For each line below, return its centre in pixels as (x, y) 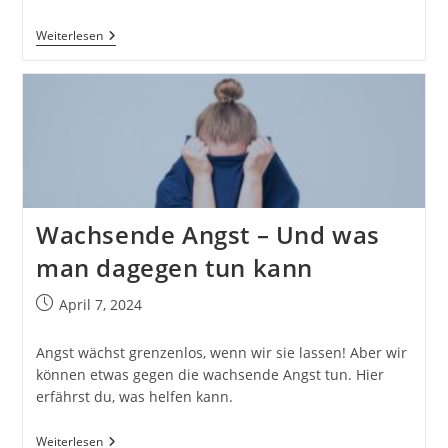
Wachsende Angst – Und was (207, 235)
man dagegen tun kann (174, 268)
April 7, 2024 (100, 305)
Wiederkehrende (157, 36)
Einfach (126, 132)
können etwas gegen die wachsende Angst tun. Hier (209, 375)
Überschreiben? (154, 148)
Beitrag (58, 304)
